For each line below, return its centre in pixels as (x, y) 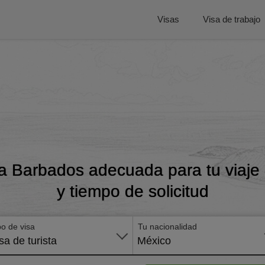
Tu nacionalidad (167, 227)
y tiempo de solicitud (132, 191)
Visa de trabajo (232, 19)
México (154, 241)
